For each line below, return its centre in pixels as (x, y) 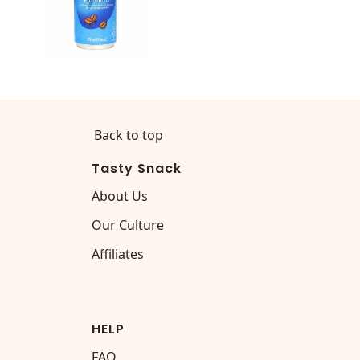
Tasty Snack (137, 168)
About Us (120, 196)
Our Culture (128, 225)
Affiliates (118, 254)
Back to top (129, 135)
